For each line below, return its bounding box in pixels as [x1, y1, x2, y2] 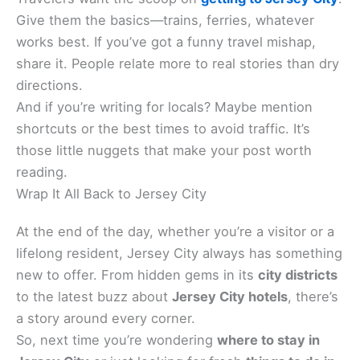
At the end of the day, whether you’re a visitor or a [16, 223, 334, 240]
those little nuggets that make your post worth [16, 142, 312, 159]
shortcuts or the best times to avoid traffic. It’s [16, 121, 310, 137]
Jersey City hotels [172, 288, 288, 305]
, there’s [288, 288, 338, 305]
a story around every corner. [16, 310, 195, 327]
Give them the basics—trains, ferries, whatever [16, 12, 314, 29]
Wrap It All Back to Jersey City [16, 186, 207, 202]
